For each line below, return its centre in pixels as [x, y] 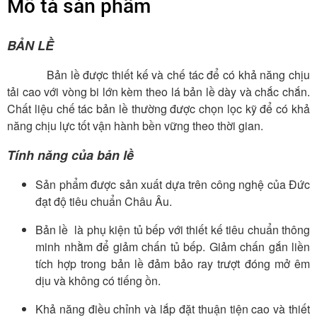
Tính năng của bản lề [70, 155]
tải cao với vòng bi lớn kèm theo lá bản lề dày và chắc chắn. [158, 92]
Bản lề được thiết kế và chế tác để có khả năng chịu [158, 75]
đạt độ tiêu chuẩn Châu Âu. [105, 201]
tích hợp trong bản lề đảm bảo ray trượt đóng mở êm [173, 263]
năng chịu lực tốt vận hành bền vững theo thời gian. [135, 126]
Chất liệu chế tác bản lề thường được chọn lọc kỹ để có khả [158, 109]
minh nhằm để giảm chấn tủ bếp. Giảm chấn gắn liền [173, 246]
